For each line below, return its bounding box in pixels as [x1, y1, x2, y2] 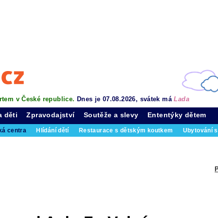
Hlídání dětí [36, 127, 69, 133]
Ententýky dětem [147, 111, 206, 119]
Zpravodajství [26, 111, 75, 119]
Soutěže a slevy [83, 111, 139, 119]
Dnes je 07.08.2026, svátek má [76, 95, 174, 103]
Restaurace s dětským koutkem [78, 127, 173, 133]
